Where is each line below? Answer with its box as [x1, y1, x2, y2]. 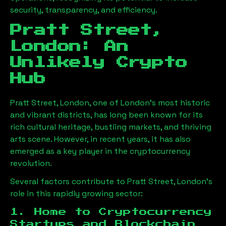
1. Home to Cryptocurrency [10, 208, 212, 216]
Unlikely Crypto [10, 56, 187, 69]
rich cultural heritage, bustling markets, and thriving [10, 122, 211, 132]
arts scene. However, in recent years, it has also [10, 134, 191, 144]
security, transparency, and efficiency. [10, 5, 157, 15]
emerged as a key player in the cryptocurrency [10, 146, 190, 156]
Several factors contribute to [10, 176, 127, 187]
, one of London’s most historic [89, 97, 210, 108]
